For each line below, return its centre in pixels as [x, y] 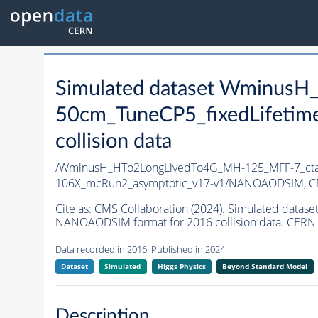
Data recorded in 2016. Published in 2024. [141, 250]
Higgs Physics [181, 267]
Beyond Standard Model [265, 267]
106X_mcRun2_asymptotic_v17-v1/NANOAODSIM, [182, 183]
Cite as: [75, 209]
